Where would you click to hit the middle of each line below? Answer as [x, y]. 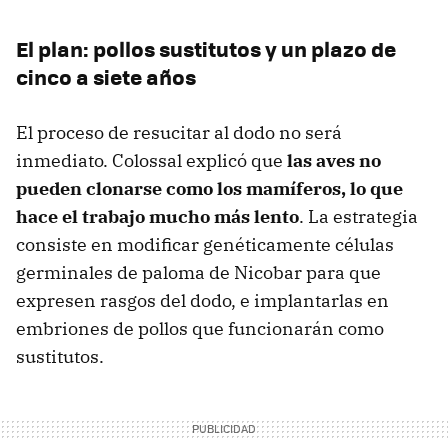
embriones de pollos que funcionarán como [200, 329]
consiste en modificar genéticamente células [205, 245]
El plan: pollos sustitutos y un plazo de [206, 49]
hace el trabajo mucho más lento [157, 217]
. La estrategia [358, 217]
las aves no [334, 161]
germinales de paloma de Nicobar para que [198, 273]
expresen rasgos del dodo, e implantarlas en [202, 301]
